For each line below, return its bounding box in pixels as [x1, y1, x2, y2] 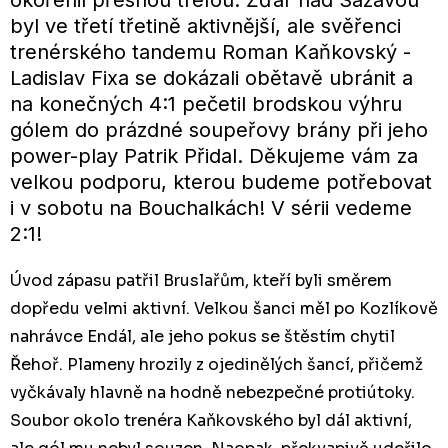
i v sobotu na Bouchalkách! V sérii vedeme [10, 195, 412, 220]
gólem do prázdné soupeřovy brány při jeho [10, 117, 428, 142]
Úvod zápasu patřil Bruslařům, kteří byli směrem [10, 269, 392, 291]
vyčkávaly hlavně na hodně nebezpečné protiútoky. [10, 381, 415, 403]
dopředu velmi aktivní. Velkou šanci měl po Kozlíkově [10, 297, 438, 319]
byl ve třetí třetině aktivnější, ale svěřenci [10, 13, 401, 38]
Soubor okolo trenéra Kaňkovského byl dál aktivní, [10, 409, 412, 431]
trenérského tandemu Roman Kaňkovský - [10, 39, 411, 64]
